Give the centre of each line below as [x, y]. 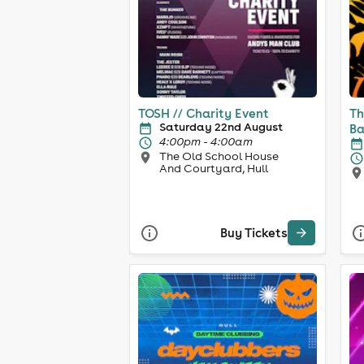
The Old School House [219, 156]
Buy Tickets [254, 233]
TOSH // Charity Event [204, 113]
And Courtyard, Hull [214, 168]
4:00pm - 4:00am [206, 141]
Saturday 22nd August [221, 126]
